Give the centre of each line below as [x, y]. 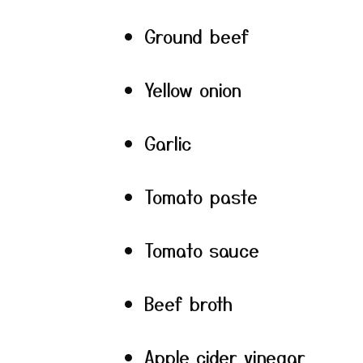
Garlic [168, 143]
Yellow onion [193, 89]
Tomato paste [201, 196]
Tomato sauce [202, 250]
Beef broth [188, 303]
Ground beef [196, 36]
